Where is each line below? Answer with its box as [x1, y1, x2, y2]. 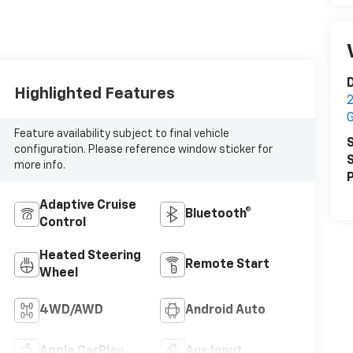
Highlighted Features [13, 85, 175, 102]
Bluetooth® [184, 207, 251, 221]
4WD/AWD [39, 303, 103, 317]
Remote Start [184, 258, 269, 271]
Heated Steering [39, 249, 141, 262]
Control [39, 216, 86, 229]
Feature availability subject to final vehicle [13, 128, 229, 139]
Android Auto [184, 303, 266, 317]
